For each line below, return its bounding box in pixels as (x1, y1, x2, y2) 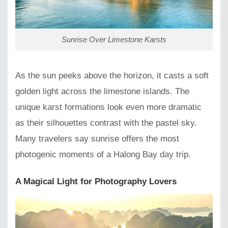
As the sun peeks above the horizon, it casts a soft (15, 71, 209, 81)
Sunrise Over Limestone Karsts (62, 35, 166, 44)
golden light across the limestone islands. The (15, 87, 189, 97)
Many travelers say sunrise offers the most (15, 134, 179, 144)
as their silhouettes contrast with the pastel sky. (15, 118, 197, 128)
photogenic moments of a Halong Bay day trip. (15, 150, 191, 160)
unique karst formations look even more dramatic (15, 102, 202, 112)
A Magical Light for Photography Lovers (15, 177, 177, 187)
